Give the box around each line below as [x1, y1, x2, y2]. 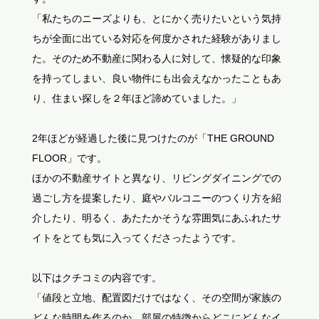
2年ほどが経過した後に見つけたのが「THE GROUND [31, 132, 274, 144]
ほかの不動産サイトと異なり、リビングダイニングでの [31, 172, 281, 184]
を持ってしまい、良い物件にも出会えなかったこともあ [31, 73, 281, 84]
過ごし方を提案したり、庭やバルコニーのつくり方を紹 [31, 192, 281, 204]
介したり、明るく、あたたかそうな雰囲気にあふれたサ [31, 212, 281, 224]
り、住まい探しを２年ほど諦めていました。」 [31, 93, 241, 104]
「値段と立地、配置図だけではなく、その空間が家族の [31, 292, 281, 303]
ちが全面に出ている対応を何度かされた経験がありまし [31, 33, 281, 44]
